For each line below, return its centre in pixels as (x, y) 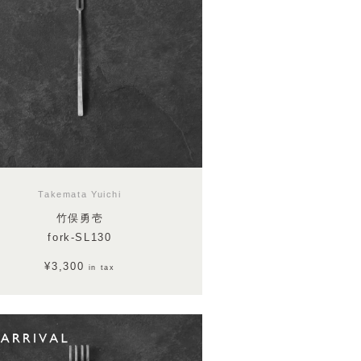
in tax (102, 268)
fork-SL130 (80, 237)
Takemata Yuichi (80, 195)
